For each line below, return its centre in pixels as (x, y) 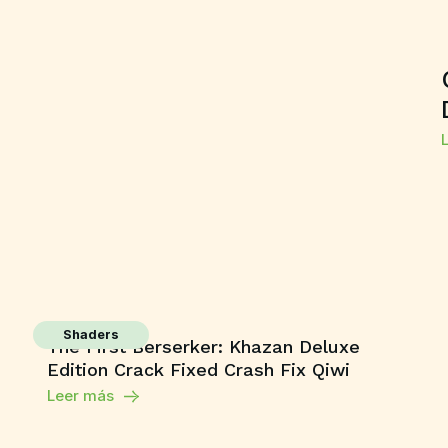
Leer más (80, 395)
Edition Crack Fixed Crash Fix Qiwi (198, 369)
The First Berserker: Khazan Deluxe (203, 346)
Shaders (90, 334)
